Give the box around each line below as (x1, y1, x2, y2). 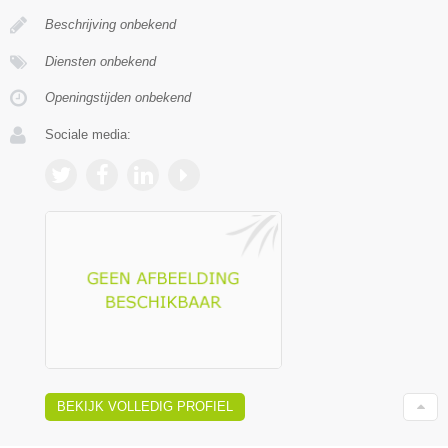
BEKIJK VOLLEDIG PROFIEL (57, 399, 233, 415)
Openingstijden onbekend (45, 89, 191, 105)
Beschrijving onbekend (45, 16, 176, 32)
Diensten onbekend (45, 53, 156, 69)
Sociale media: (45, 126, 131, 142)
